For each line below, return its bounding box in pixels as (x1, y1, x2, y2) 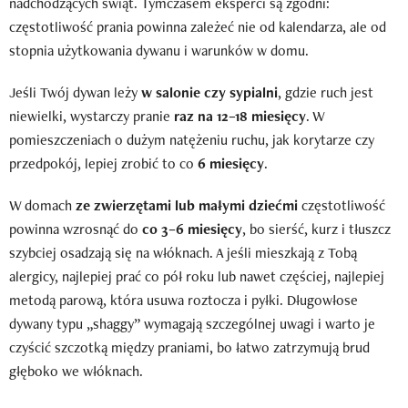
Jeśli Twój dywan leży (9, 82, 141, 102)
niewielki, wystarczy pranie (9, 106, 170, 126)
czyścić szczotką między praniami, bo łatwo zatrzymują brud (9, 337, 370, 357)
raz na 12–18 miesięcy (170, 106, 306, 126)
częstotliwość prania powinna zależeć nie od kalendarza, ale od (9, 16, 386, 36)
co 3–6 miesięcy (142, 219, 242, 239)
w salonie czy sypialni (141, 82, 278, 102)
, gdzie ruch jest (278, 82, 373, 102)
